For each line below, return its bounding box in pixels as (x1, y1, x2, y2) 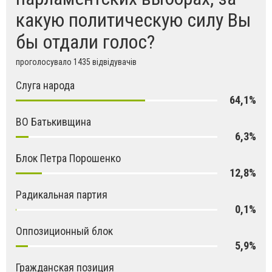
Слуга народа (16, 79, 75, 92)
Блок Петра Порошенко (16, 152, 121, 165)
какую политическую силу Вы (16, 8, 251, 32)
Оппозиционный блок (16, 225, 113, 238)
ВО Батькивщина (16, 115, 91, 129)
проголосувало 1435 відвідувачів (16, 57, 137, 67)
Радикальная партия (16, 188, 107, 202)
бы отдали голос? (16, 30, 155, 54)
